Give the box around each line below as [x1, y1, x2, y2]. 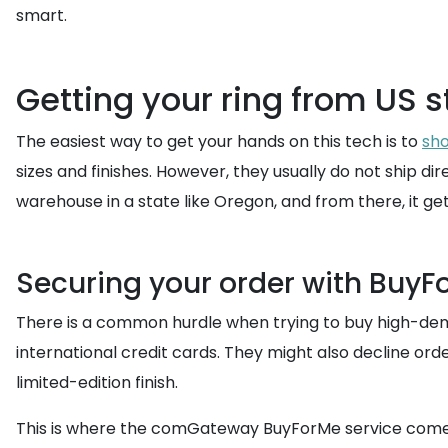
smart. [16, 4, 67, 27]
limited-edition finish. [16, 371, 178, 394]
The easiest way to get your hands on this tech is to [16, 130, 422, 153]
